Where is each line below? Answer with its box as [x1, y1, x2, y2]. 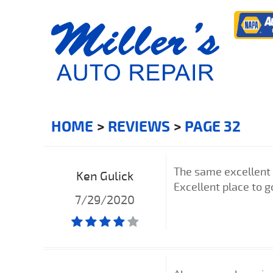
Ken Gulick [76, 168, 133, 185]
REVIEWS [108, 116, 170, 136]
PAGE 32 [185, 116, 241, 136]
